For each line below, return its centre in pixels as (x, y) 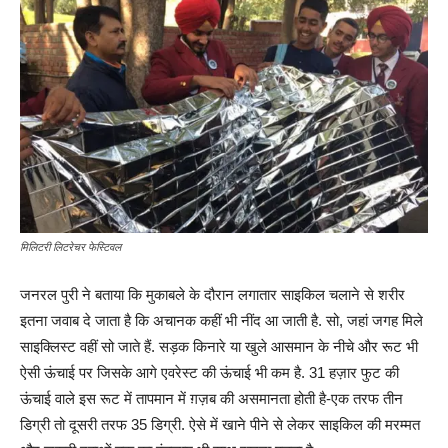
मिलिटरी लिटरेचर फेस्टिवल (70, 247)
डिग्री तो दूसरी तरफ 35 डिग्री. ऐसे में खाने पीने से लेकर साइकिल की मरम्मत (220, 425)
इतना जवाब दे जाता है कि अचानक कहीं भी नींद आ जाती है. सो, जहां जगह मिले (221, 321)
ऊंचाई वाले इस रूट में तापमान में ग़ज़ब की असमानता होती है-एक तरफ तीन (211, 399)
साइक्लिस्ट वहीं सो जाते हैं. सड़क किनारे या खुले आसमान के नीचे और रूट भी (219, 347)
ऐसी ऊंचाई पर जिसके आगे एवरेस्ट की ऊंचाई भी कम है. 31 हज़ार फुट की (209, 373)
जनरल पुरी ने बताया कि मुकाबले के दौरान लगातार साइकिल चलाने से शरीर (212, 295)
